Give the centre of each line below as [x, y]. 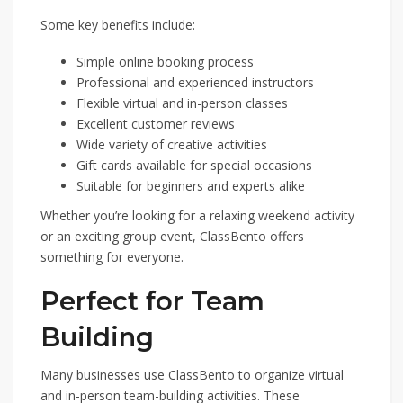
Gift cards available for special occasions [194, 165]
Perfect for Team [152, 301]
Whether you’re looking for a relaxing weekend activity [197, 215]
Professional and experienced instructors [195, 82]
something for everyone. [112, 257]
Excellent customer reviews [156, 124]
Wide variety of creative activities [172, 144]
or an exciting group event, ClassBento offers [172, 236]
